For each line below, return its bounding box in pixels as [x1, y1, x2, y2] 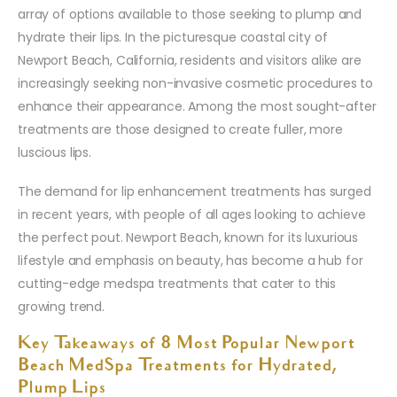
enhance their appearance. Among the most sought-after [18, 97, 377, 116]
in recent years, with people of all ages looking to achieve [18, 206, 366, 224]
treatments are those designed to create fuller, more [18, 121, 343, 139]
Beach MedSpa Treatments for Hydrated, [18, 358, 337, 377]
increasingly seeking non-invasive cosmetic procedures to [18, 74, 374, 93]
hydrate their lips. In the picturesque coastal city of [18, 28, 328, 47]
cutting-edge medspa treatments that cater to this [18, 275, 337, 293]
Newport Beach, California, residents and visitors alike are [18, 51, 362, 70]
